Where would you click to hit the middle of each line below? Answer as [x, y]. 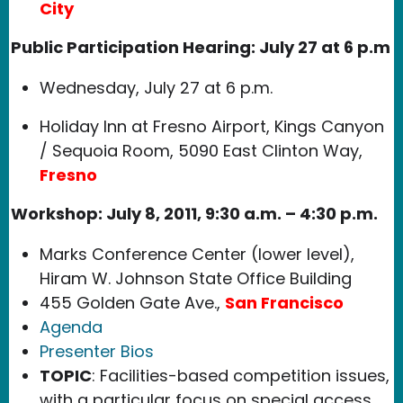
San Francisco [284, 302]
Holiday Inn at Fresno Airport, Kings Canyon [212, 126]
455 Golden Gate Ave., [132, 302]
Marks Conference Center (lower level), [197, 254]
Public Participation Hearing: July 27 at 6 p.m [201, 47]
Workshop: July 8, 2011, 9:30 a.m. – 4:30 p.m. [194, 213]
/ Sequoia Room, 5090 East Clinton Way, [201, 150]
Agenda [71, 327]
